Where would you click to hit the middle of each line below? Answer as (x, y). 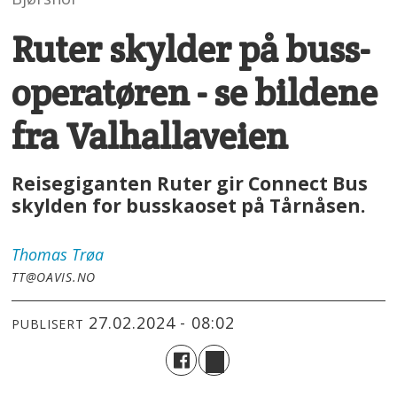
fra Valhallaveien (150, 136)
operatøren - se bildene (195, 92)
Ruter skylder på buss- (191, 49)
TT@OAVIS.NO (54, 276)
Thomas (40, 254)
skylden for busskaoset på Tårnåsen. (189, 205)
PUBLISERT (48, 324)
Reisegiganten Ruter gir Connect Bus (190, 183)
